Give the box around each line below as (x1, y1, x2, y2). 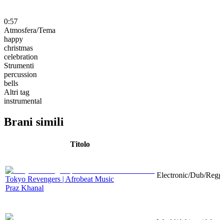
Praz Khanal (5, 183, 44, 192)
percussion (4, 70, 37, 79)
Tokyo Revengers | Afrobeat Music (5, 174, 114, 183)
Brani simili (4, 115, 64, 128)
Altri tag (4, 87, 29, 96)
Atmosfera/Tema (4, 26, 55, 34)
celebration (4, 52, 38, 61)
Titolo (70, 139, 90, 148)
